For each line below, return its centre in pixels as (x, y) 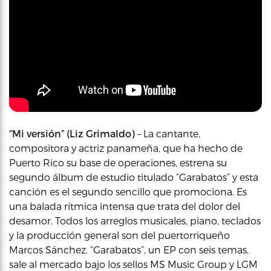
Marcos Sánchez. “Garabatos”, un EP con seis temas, (129, 250)
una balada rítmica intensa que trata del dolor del (125, 206)
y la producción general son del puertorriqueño (119, 235)
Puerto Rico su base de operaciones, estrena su (118, 162)
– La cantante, (168, 133)
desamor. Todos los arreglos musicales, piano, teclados (135, 220)
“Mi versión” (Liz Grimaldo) (72, 133)
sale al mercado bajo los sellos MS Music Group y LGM (133, 264)
